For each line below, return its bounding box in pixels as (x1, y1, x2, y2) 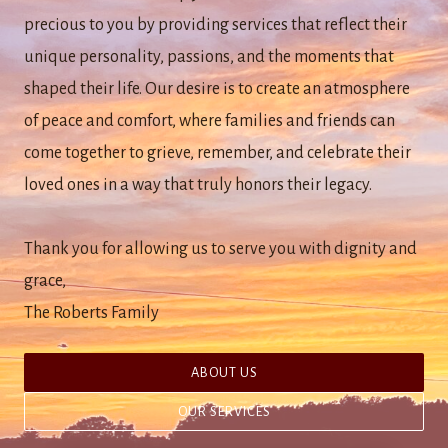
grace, (24, 272, 66, 290)
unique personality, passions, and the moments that (24, 48, 394, 66)
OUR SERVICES (177, 404, 271, 419)
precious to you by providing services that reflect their (24, 16, 407, 34)
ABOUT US (190, 365, 258, 380)
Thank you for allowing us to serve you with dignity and (24, 240, 417, 258)
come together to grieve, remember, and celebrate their (24, 144, 411, 162)
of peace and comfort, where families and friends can (24, 112, 395, 130)
